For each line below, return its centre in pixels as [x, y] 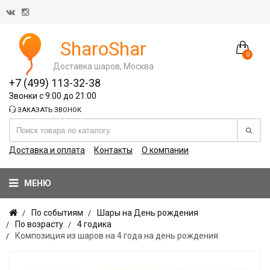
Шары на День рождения [148, 213]
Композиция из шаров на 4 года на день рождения [117, 236]
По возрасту [39, 224]
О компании [165, 150]
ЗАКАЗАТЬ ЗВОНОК [49, 110]
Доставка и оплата [47, 150]
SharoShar [103, 49]
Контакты [113, 150]
